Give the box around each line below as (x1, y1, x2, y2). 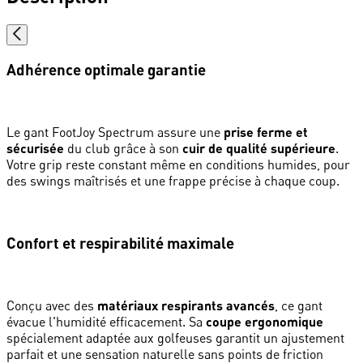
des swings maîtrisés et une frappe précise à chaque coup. (6, 173, 340, 190)
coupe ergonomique (206, 313, 323, 329)
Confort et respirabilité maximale (6, 233, 234, 252)
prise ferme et (224, 124, 308, 140)
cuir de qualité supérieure (182, 140, 335, 156)
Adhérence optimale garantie (6, 60, 206, 79)
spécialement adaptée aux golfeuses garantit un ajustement (6, 329, 344, 346)
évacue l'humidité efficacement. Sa (6, 313, 206, 330)
